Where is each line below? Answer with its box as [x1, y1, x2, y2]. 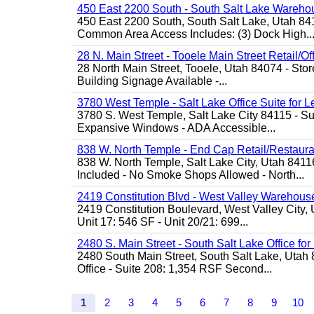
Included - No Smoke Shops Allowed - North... [77, 169, 304, 181]
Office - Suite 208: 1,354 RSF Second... [77, 263, 272, 275]
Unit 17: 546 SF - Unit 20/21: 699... [77, 216, 248, 228]
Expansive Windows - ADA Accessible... [77, 122, 275, 134]
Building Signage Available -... [77, 75, 227, 87]
